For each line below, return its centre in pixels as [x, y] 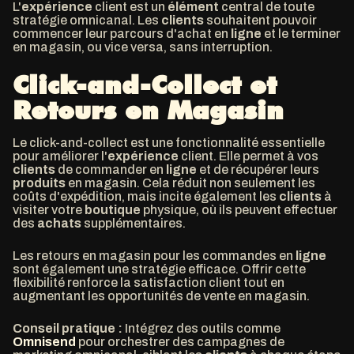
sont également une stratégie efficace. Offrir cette [159, 269]
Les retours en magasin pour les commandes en [154, 256]
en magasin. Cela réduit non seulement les [190, 183]
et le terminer [301, 34]
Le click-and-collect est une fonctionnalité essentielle [169, 143]
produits [39, 183]
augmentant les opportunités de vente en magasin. [161, 296]
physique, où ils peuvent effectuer [239, 210]
